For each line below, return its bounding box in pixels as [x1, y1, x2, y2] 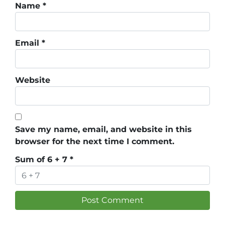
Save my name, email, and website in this [15, 125, 192, 135]
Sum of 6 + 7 [15, 155, 70, 165]
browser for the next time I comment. [15, 137, 174, 147]
